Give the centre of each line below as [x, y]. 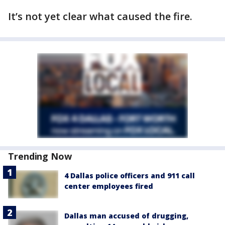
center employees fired [109, 186]
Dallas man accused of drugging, [126, 216]
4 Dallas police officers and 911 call [130, 176]
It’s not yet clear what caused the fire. [100, 16]
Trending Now [40, 156]
